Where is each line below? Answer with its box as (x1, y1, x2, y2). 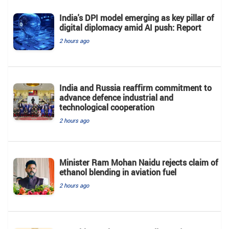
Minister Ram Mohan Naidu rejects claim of (59, 156, 218, 168)
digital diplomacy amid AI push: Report (59, 21, 201, 33)
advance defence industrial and (59, 91, 173, 103)
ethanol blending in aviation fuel (59, 166, 176, 178)
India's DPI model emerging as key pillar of (59, 12, 214, 24)
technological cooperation (59, 101, 154, 113)
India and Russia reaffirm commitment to (59, 82, 212, 94)
